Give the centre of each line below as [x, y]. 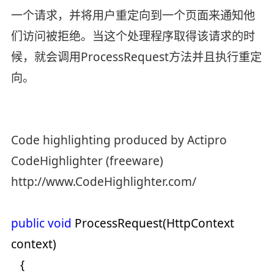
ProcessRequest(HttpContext [153, 223]
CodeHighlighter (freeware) [87, 161]
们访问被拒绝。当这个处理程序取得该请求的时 [133, 36]
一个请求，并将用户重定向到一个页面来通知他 [133, 15]
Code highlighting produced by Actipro [119, 140]
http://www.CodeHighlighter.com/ [103, 181]
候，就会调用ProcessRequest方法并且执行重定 [136, 57]
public [28, 223]
